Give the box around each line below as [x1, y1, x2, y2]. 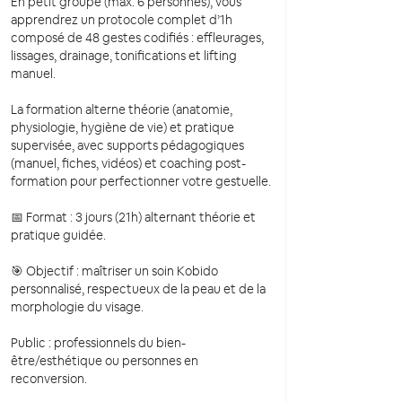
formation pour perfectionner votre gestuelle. [11, 173, 271, 190]
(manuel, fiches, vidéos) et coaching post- [11, 155, 246, 172]
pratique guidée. [11, 227, 106, 244]
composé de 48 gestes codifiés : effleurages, [11, 30, 264, 47]
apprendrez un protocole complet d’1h [11, 12, 232, 29]
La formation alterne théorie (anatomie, [11, 101, 232, 118]
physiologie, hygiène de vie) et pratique [11, 119, 234, 136]
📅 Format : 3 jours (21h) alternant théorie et [11, 209, 256, 226]
